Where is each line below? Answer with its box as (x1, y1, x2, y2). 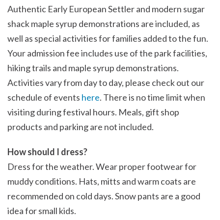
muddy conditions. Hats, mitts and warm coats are (7, 176, 196, 187)
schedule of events (7, 91, 82, 103)
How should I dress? (7, 146, 87, 158)
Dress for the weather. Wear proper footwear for (7, 161, 196, 172)
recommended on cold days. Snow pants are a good (7, 191, 200, 202)
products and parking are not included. (7, 121, 154, 132)
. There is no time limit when (100, 91, 205, 103)
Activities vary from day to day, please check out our (7, 77, 204, 88)
